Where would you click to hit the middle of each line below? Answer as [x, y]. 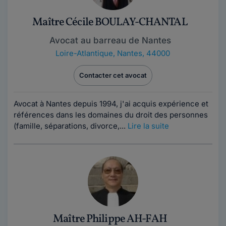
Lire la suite [148, 126]
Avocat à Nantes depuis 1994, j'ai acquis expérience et [111, 104]
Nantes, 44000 [143, 53]
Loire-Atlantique [84, 53]
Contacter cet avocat [113, 75]
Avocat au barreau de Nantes [110, 40]
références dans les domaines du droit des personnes [111, 115]
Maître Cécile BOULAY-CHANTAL [110, 22]
